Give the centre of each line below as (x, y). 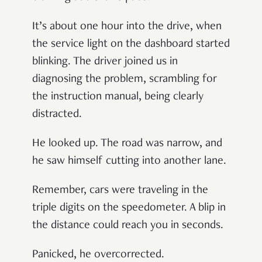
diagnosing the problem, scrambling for (125, 79)
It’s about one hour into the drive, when (127, 27)
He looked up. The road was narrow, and (127, 144)
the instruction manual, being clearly (118, 97)
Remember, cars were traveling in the (120, 190)
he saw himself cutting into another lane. (129, 161)
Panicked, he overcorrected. (98, 255)
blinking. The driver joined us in (105, 62)
